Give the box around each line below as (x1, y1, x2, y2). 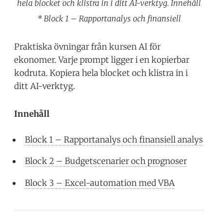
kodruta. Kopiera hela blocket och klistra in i (14, 68, 188, 79)
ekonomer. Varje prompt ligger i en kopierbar (14, 54, 190, 66)
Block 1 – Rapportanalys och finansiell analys (25, 134, 203, 145)
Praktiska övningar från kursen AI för (14, 41, 161, 53)
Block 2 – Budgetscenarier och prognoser (25, 156, 187, 167)
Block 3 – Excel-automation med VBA (25, 177, 175, 188)
